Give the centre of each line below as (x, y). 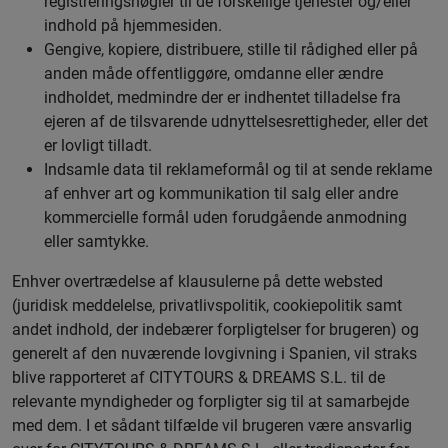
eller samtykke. (96, 241)
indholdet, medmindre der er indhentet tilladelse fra (222, 97)
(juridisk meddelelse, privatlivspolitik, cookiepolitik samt (207, 305)
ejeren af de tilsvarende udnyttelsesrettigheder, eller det (236, 121)
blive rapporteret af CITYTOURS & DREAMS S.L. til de (198, 377)
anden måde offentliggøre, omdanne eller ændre (213, 73)
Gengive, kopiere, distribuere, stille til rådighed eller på (231, 49)
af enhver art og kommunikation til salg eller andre (221, 193)
